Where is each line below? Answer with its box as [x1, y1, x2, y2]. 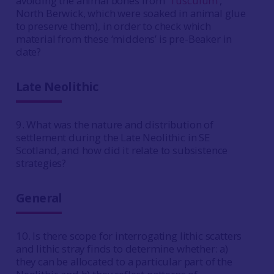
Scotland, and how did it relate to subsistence [15, 143, 228, 157]
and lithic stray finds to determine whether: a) [15, 242, 229, 256]
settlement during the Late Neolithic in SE [15, 130, 210, 144]
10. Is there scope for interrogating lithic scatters [15, 229, 242, 243]
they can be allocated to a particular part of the [15, 254, 232, 268]
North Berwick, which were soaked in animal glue [15, 6, 246, 20]
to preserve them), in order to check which [15, 19, 211, 33]
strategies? [15, 156, 67, 170]
